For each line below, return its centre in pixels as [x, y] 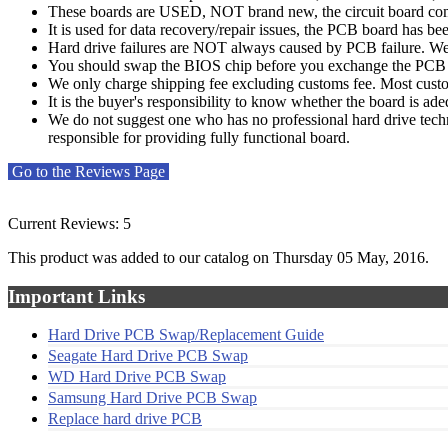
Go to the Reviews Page [88, 171]
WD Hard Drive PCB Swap [137, 377]
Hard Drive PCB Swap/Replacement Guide [186, 335]
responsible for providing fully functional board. [199, 137]
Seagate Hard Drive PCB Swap [148, 356]
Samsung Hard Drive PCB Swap [152, 398]
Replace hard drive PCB [125, 419]
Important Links [76, 296]
